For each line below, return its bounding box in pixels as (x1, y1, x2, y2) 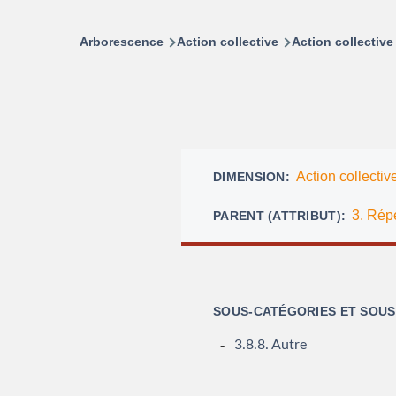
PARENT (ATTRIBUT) (213, 208, 341, 223)
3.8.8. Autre (234, 338, 308, 353)
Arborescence (80, 34, 164, 49)
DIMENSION (213, 169, 286, 184)
